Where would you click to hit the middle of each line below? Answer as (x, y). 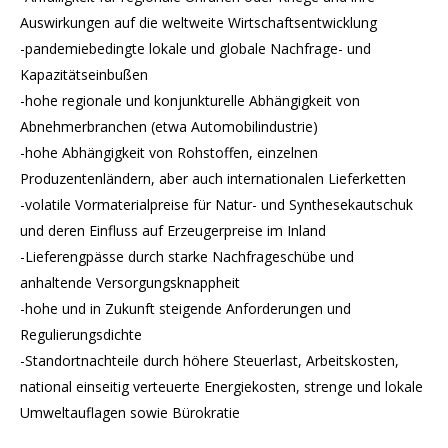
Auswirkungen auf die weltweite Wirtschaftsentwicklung (198, 22)
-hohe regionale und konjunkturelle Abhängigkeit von (190, 100)
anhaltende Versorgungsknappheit (130, 282)
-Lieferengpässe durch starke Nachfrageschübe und (187, 256)
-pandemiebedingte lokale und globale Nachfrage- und (195, 48)
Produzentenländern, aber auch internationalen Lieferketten (213, 178)
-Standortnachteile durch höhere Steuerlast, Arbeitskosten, (209, 360)
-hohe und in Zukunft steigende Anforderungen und (185, 308)
